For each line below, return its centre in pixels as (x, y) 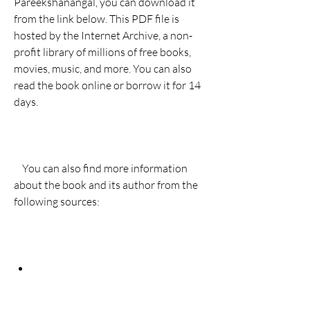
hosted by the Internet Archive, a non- (103, 35)
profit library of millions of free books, (102, 52)
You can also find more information (18, 168)
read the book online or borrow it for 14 (107, 85)
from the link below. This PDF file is (97, 19)
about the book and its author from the (106, 185)
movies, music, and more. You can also (103, 69)
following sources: (57, 201)
